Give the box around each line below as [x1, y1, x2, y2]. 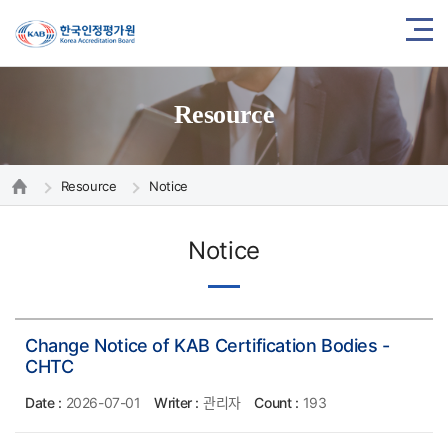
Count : [254, 394, 299, 411]
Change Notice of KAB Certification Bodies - [25, 335, 390, 356]
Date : [25, 394, 62, 411]
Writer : [154, 394, 200, 411]
